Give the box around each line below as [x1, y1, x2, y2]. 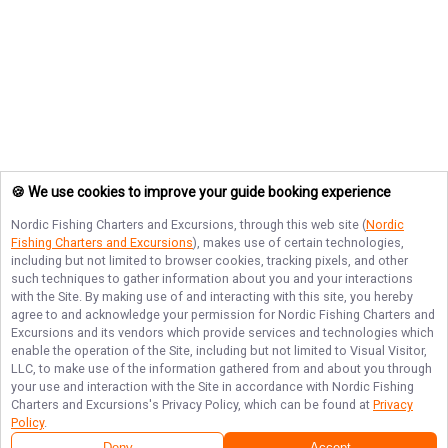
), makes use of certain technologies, [193, 235, 404, 250]
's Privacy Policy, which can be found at [149, 397, 373, 412]
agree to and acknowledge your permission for [11, 307, 278, 322]
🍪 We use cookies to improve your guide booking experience [11, 184, 391, 201]
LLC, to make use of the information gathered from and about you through [11, 361, 432, 376]
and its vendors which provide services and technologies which [74, 325, 434, 340]
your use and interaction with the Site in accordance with [11, 379, 332, 394]
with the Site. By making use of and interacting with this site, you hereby [11, 289, 413, 304]
